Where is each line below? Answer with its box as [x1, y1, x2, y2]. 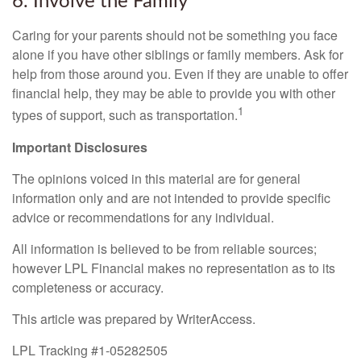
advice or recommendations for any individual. [12, 207, 274, 226]
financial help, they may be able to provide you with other [12, 84, 335, 103]
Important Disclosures [12, 137, 147, 156]
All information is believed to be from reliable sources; [12, 239, 317, 258]
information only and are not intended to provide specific [12, 188, 330, 207]
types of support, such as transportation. [12, 106, 238, 125]
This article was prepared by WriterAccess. [12, 309, 255, 328]
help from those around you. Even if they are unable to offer [12, 64, 348, 84]
